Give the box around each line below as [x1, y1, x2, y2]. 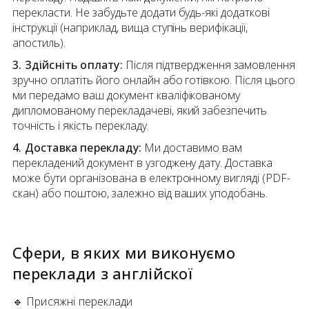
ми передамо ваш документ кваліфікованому [12, 88, 241, 103]
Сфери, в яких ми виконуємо [12, 242, 235, 263]
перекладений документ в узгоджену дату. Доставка [12, 155, 273, 171]
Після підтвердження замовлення [122, 57, 296, 73]
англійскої [112, 263, 192, 284]
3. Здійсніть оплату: [12, 57, 123, 73]
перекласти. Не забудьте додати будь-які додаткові [12, 5, 270, 21]
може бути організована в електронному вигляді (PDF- [12, 170, 291, 186]
